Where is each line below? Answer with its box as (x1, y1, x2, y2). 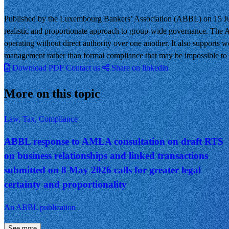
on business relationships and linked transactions (4, 150, 208, 162)
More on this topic (4, 86, 100, 100)
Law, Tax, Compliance (4, 114, 78, 123)
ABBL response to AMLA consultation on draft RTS (4, 136, 223, 147)
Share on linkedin (111, 63, 168, 72)
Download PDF (12, 63, 64, 72)
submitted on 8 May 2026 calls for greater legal (4, 165, 201, 176)
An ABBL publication (4, 202, 76, 212)
